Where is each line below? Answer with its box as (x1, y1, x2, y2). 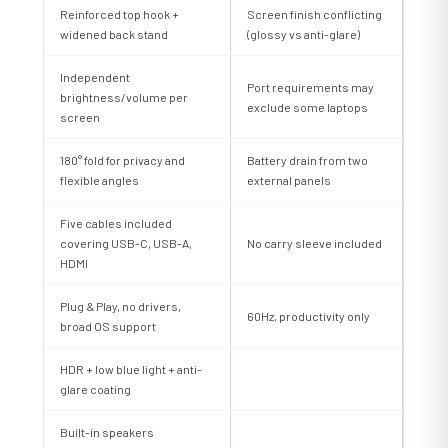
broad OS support (60, 319, 157, 334)
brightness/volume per (60, 90, 189, 105)
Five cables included (60, 216, 173, 231)
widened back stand (60, 27, 169, 42)
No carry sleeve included (247, 236, 383, 251)
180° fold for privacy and (60, 153, 186, 168)
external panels (247, 173, 332, 188)
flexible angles (60, 173, 140, 188)
